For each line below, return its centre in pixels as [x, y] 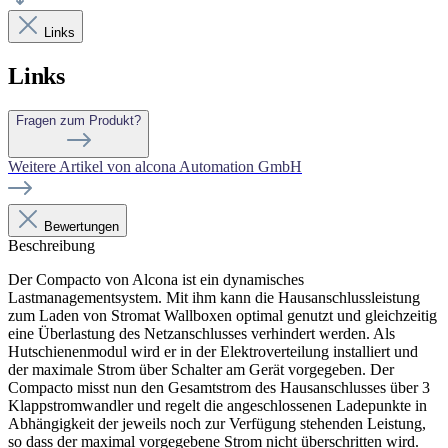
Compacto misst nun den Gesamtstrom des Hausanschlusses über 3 [219, 387]
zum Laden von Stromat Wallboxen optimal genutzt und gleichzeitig [222, 315]
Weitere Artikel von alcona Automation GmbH [155, 166]
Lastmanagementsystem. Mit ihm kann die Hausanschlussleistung [214, 297]
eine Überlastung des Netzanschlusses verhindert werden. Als [201, 333]
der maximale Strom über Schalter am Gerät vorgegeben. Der [201, 369]
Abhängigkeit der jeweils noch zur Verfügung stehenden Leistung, [217, 423]
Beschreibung [51, 245]
